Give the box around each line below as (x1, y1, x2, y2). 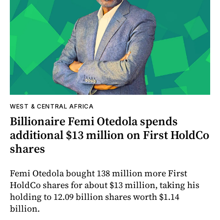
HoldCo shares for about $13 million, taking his (10, 179, 199, 192)
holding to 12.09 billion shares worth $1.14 (10, 191, 179, 203)
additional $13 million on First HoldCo (10, 127, 209, 143)
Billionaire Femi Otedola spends (10, 113, 178, 130)
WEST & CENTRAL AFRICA (10, 103, 94, 110)
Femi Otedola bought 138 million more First (10, 167, 187, 180)
